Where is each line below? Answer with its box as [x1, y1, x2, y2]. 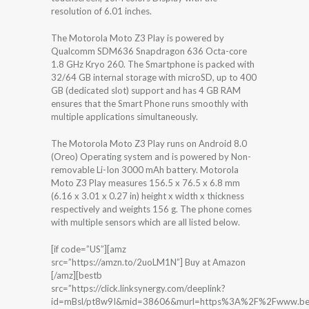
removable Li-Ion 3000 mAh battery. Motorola [51, 163, 239, 175]
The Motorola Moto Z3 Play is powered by [51, 32, 224, 43]
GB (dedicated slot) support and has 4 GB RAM [51, 84, 241, 96]
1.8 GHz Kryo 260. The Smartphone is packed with [51, 58, 255, 70]
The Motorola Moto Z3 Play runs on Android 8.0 [51, 137, 247, 149]
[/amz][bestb [51, 269, 102, 281]
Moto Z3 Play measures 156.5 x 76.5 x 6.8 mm [51, 177, 240, 188]
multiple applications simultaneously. [51, 110, 198, 122]
